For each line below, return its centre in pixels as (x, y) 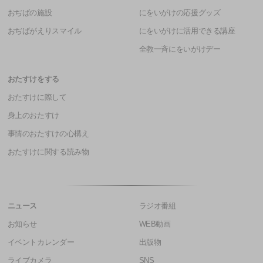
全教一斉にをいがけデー (180, 50)
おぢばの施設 (30, 13)
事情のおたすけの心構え (48, 134)
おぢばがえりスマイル (44, 31)
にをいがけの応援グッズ (180, 13)
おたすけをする (33, 80)
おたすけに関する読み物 (48, 152)
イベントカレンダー (41, 243)
